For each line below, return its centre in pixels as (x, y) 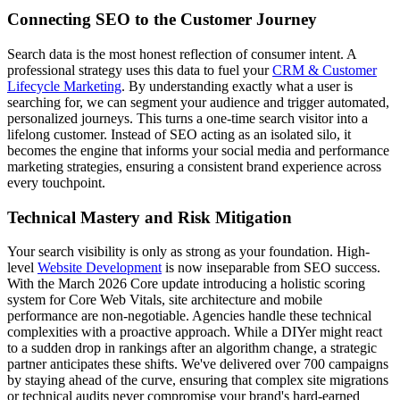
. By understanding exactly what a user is (237, 86)
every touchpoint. (56, 182)
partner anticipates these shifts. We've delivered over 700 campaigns (198, 364)
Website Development (100, 268)
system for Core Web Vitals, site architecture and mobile (165, 300)
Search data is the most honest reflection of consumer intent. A (182, 54)
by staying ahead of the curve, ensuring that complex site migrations (198, 380)
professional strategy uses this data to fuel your (140, 70)
